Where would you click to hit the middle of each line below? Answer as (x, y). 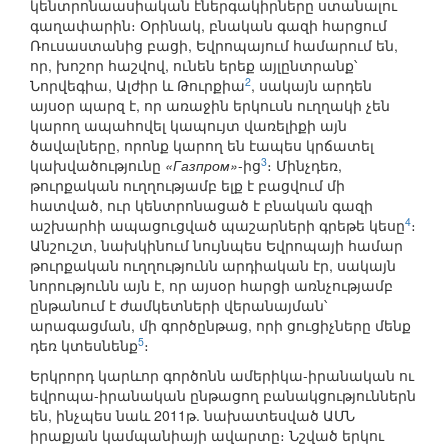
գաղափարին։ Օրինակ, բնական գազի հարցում (208, 25)
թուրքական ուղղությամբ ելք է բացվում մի (187, 185)
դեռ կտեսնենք (84, 345)
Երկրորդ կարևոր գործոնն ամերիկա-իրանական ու (222, 375)
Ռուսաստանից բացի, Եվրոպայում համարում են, (214, 45)
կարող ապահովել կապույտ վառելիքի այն (188, 125)
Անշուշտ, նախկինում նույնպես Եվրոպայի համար (216, 245)
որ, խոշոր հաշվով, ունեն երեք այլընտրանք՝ (193, 65)
